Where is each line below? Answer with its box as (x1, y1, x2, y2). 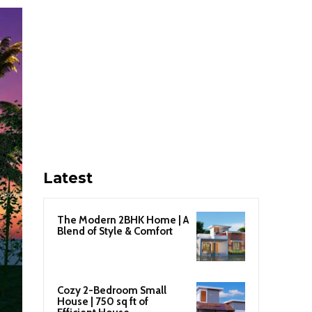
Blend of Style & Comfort (57, 225, 173, 238)
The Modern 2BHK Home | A (57, 214, 189, 227)
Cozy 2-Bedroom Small (57, 283, 166, 297)
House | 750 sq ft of (57, 295, 148, 308)
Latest (43, 169, 93, 187)
